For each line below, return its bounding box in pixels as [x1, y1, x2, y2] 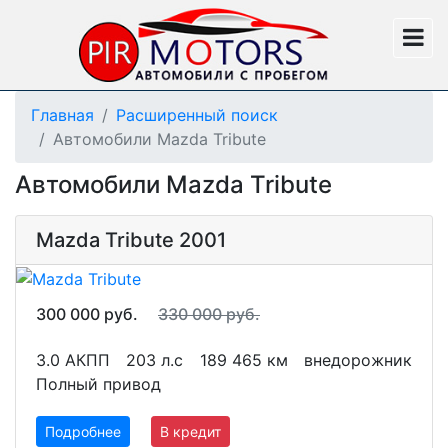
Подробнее [45, 422, 121, 440]
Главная [31, 105, 94, 125]
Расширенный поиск [116, 105, 278, 125]
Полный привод [36, 373, 161, 394]
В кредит [160, 422, 221, 440]
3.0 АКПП [36, 349, 110, 370]
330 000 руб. [158, 303, 260, 324]
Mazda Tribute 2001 [36, 228, 226, 252]
